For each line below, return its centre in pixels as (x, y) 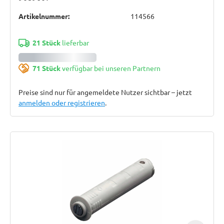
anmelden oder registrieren (62, 102)
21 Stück (46, 42)
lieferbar (74, 42)
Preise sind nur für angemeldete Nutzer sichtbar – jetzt (105, 92)
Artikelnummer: (44, 16)
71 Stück (46, 68)
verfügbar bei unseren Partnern (110, 68)
